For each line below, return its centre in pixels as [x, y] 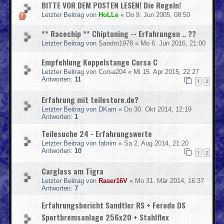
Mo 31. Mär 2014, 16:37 [169, 180]
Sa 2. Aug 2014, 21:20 [156, 143]
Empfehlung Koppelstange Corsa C [99, 62]
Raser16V [113, 180]
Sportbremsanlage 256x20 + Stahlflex [105, 217]
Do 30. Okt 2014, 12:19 [158, 109]
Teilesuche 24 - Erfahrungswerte [97, 133]
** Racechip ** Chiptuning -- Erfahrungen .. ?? [119, 33]
